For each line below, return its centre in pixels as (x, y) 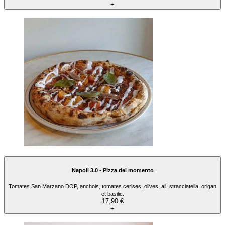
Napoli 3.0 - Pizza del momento (113, 170)
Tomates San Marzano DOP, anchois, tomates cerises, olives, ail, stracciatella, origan (113, 187)
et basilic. (113, 194)
